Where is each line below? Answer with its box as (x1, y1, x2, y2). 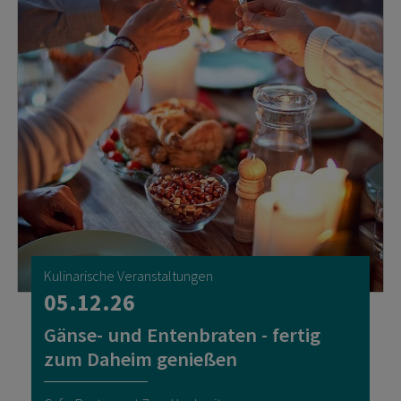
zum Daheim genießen (44, 346, 238, 372)
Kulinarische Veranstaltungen (44, 267, 214, 286)
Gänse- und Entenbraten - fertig (44, 322, 321, 348)
